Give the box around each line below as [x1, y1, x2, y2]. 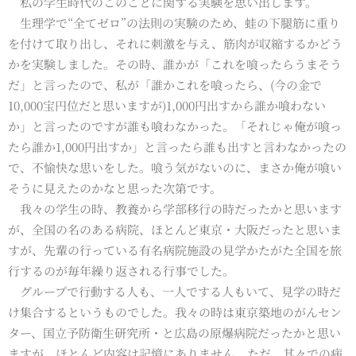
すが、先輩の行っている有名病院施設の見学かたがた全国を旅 [8, 241, 342, 258]
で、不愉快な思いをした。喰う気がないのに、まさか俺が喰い [8, 158, 342, 176]
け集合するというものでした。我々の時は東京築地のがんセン [8, 303, 342, 320]
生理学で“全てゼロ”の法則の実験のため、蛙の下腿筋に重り [8, 14, 340, 31]
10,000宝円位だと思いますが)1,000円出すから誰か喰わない [8, 96, 326, 114]
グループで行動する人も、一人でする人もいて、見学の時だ [8, 282, 341, 300]
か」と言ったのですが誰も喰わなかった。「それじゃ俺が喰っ [8, 117, 342, 134]
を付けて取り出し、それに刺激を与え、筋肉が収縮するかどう [8, 34, 342, 52]
